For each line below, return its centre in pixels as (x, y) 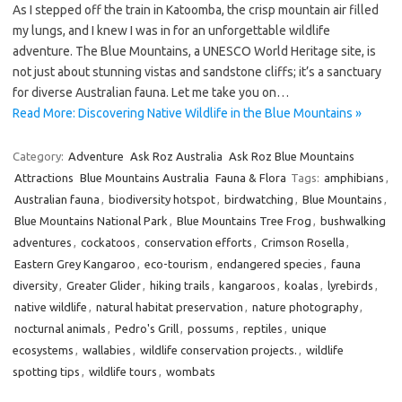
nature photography (305, 307)
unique (309, 328)
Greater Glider (104, 285)
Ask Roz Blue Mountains (292, 156)
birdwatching (259, 199)
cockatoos (108, 242)
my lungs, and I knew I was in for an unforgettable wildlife (171, 31)
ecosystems (43, 350)
